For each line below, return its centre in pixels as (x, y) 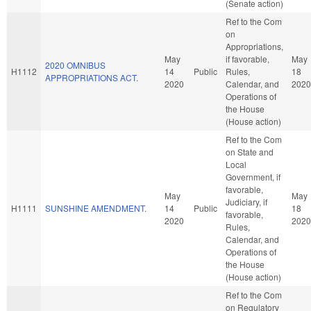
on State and (250, 151)
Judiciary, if (246, 201)
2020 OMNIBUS (75, 65)
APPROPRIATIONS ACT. (92, 77)
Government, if (253, 176)
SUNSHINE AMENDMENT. (96, 208)
